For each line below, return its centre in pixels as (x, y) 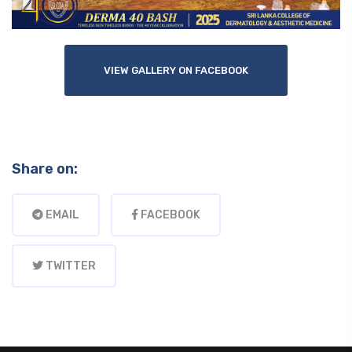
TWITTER (70, 266)
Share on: (45, 169)
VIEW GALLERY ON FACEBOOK (176, 71)
